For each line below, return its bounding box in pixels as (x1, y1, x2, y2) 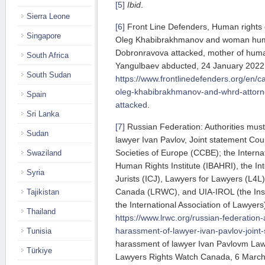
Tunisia (27, 227, 51, 235)
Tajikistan (27, 188, 59, 196)
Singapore (27, 31, 61, 40)
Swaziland (27, 148, 62, 157)
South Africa (27, 51, 69, 60)
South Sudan (27, 70, 71, 79)
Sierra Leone (27, 12, 70, 21)
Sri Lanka (27, 109, 59, 118)
